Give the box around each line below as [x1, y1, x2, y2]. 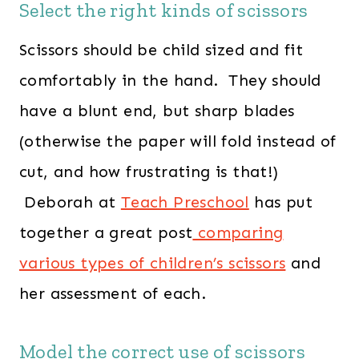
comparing [192, 223, 284, 243]
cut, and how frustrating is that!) [19, 162, 279, 182]
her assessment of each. [19, 284, 207, 304]
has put [248, 192, 313, 212]
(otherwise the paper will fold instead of [19, 131, 337, 151]
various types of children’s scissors [19, 253, 286, 273]
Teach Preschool [120, 192, 249, 212]
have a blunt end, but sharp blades [19, 101, 295, 121]
